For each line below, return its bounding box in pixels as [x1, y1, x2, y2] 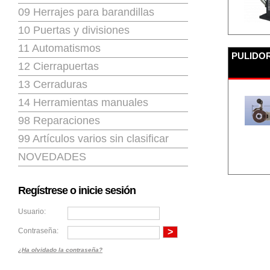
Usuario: [18, 207, 46, 216]
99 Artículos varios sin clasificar [18, 133, 169, 145]
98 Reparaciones [18, 115, 100, 127]
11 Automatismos [18, 42, 101, 54]
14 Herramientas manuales [18, 96, 148, 108]
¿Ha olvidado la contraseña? [18, 246, 102, 253]
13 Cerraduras [18, 78, 87, 90]
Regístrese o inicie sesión [18, 184, 136, 196]
